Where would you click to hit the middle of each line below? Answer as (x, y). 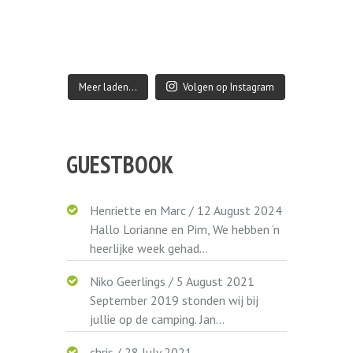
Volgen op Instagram (228, 87)
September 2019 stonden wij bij (175, 300)
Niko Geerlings (128, 281)
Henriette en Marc (138, 210)
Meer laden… (108, 87)
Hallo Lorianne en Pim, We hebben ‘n (185, 229)
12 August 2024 (240, 210)
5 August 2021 (216, 281)
